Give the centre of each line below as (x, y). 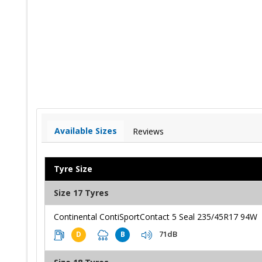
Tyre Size (73, 168)
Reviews (148, 131)
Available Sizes (86, 130)
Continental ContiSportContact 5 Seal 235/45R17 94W (156, 216)
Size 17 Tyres (81, 192)
